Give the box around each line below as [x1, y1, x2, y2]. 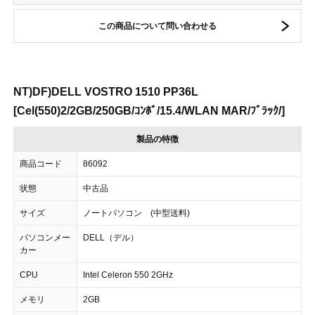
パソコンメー [20, 233, 70, 243]
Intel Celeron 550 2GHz [83, 270, 173, 280]
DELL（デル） [83, 233, 139, 243]
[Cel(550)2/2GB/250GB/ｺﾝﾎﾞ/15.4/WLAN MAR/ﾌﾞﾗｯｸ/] [13, 105, 285, 117]
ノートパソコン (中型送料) [83, 208, 190, 218]
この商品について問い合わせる [98, 21, 217, 31]
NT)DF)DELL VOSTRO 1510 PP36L [13, 86, 198, 98]
